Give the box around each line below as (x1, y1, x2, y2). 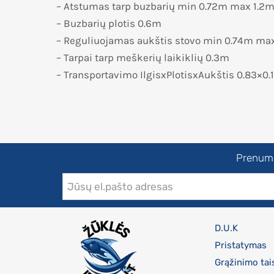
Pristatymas (215, 239, 267, 251)
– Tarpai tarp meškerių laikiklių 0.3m (56, 51, 229, 64)
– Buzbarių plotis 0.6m (56, 17, 161, 29)
